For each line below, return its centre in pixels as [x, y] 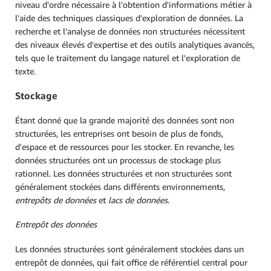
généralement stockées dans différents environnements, [120, 186]
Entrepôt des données [56, 224]
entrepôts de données [56, 200]
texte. [25, 71]
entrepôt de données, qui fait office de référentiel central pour [131, 262]
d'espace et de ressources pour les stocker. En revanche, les [125, 146]
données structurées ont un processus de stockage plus [118, 160]
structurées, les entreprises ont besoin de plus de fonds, [119, 133]
